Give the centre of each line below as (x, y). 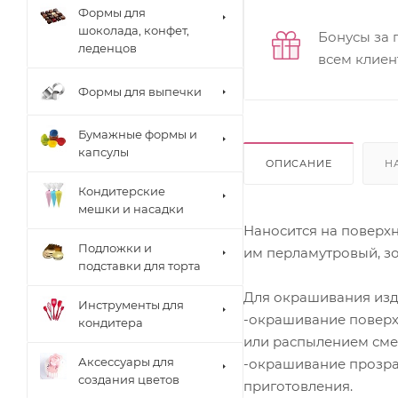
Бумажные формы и (138, 135)
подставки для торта (139, 266)
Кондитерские (122, 191)
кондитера (111, 323)
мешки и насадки (131, 209)
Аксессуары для (126, 362)
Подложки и (115, 248)
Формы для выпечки (140, 91)
